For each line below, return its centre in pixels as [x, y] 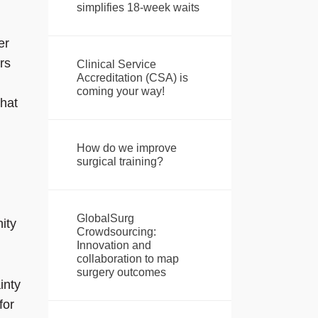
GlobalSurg [105, 219]
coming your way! [120, 92]
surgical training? [120, 162]
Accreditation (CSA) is [132, 78]
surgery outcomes [121, 273]
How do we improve [126, 148]
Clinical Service [116, 65]
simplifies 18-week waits [138, 8]
